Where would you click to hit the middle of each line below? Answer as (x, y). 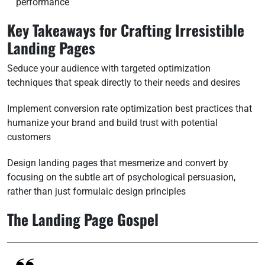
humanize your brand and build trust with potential (112, 123)
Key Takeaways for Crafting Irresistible (126, 30)
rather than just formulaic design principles (96, 191)
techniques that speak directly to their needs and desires (124, 83)
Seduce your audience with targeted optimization (109, 68)
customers (29, 137)
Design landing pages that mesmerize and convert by (118, 163)
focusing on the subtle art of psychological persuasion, (121, 177)
